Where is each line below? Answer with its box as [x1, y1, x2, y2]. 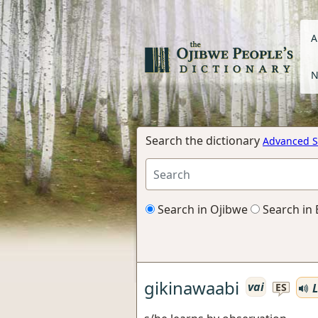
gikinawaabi [144, 275, 239, 300]
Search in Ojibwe [155, 202, 248, 217]
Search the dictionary [146, 133, 263, 148]
